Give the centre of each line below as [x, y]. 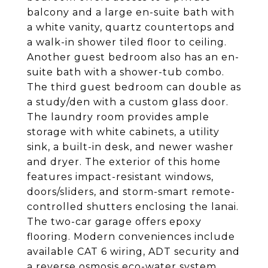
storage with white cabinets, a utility [123, 132]
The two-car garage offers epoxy [114, 222]
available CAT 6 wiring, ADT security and [133, 252]
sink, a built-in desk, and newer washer [130, 147]
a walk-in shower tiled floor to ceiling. [127, 42]
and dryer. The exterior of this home [124, 162]
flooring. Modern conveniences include [131, 237]
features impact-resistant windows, [120, 177]
